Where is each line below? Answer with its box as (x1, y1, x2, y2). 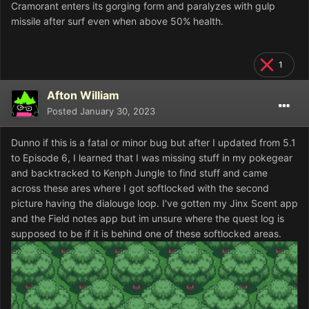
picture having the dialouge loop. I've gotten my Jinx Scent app (11, 197, 298, 209)
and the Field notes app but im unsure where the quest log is (11, 212, 284, 224)
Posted (47, 105, 80, 117)
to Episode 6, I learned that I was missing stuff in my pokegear (11, 151, 292, 163)
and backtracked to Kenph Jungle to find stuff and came (11, 166, 268, 179)
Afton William (47, 88, 119, 102)
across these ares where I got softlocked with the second (11, 181, 269, 194)
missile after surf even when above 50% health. (11, 14, 223, 27)
